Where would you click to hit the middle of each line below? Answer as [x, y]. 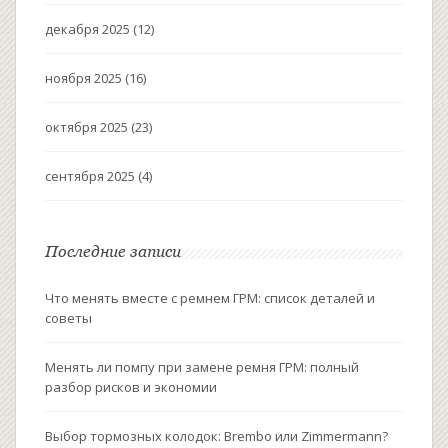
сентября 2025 [91, 175]
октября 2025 [88, 126]
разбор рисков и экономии [131, 386]
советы [68, 317]
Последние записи [113, 250]
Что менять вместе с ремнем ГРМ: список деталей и [210, 297]
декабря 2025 [89, 28]
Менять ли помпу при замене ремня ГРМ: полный [202, 366]
